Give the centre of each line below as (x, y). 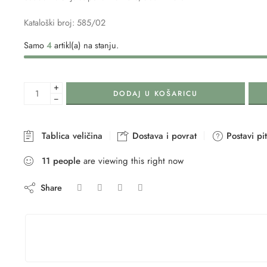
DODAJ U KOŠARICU (156, 93)
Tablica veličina (69, 136)
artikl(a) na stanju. (85, 45)
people (67, 161)
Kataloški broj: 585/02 (65, 22)
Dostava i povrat (163, 136)
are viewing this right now (132, 161)
